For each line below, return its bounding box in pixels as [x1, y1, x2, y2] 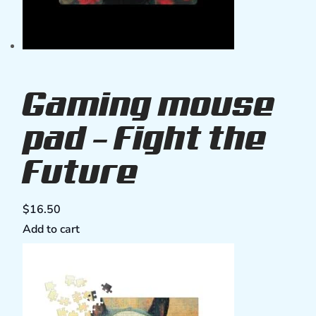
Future [23, 160, 138, 188]
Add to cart [23, 221, 80, 237]
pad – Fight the [23, 126, 267, 154]
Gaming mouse [23, 92, 275, 121]
